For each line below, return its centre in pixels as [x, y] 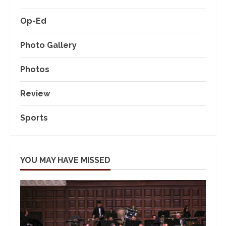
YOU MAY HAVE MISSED [65, 160]
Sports [34, 118]
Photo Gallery [48, 45]
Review [35, 93]
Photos [35, 69]
